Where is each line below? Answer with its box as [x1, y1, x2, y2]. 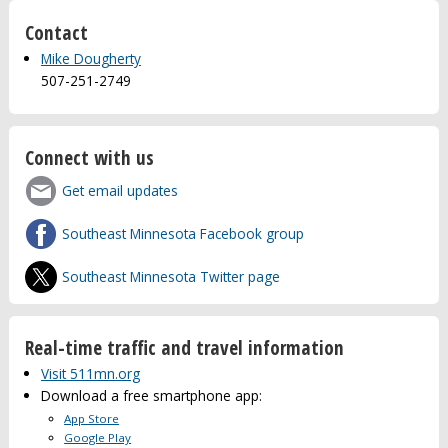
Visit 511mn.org [40, 364, 140, 384]
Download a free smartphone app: [40, 386, 262, 406]
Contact [24, 18, 88, 46]
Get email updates [62, 180, 179, 200]
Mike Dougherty [40, 48, 141, 68]
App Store [64, 411, 120, 427]
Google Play [64, 430, 132, 446]
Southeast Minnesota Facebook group [62, 223, 305, 243]
